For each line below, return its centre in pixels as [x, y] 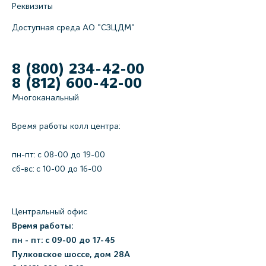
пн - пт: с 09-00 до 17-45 [64, 240]
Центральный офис [50, 212]
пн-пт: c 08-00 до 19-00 [58, 155]
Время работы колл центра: [66, 126]
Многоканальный [45, 98]
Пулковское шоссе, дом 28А [71, 254]
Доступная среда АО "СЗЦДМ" [73, 28]
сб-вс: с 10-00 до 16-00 [57, 169]
